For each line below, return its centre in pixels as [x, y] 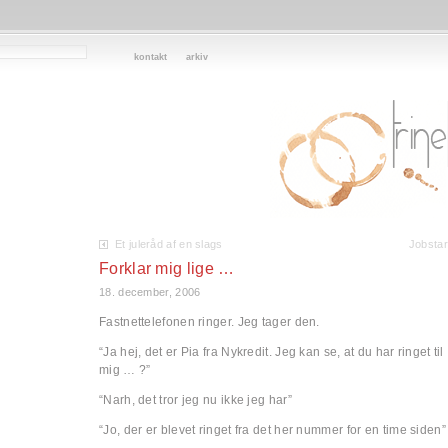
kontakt [150, 57]
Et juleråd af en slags [169, 244]
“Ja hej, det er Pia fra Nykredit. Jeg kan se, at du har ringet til [271, 352]
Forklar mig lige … [167, 268]
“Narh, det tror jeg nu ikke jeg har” [195, 400]
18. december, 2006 [150, 292]
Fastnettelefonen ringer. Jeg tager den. [209, 322]
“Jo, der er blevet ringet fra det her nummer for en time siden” [272, 430]
